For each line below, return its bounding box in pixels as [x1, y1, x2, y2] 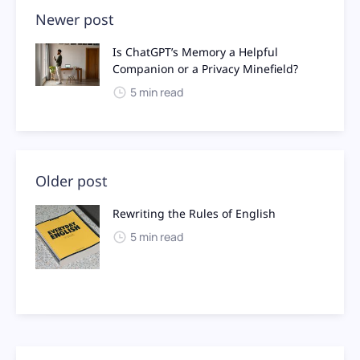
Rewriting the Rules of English [112, 205, 276, 221]
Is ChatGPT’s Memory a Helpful [112, 43, 278, 59]
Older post [35, 170, 108, 190]
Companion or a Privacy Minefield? [112, 60, 298, 76]
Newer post [35, 9, 114, 29]
